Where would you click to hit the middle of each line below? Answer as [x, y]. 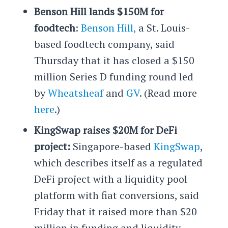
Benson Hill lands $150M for [99, 12]
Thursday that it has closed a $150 [114, 61]
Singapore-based [112, 146]
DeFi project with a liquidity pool [110, 179]
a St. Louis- [163, 28]
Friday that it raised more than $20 [115, 211]
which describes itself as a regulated [118, 162]
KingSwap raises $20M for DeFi [105, 130]
